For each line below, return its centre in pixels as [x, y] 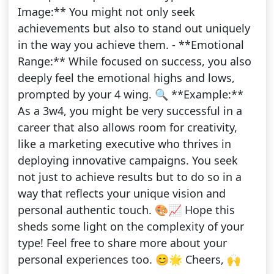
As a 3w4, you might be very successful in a [130, 111]
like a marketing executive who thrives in [124, 144]
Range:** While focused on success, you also [134, 61]
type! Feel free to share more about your [122, 243]
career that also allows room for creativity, [127, 128]
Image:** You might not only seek [106, 12]
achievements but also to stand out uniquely [134, 28]
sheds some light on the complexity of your [131, 227]
